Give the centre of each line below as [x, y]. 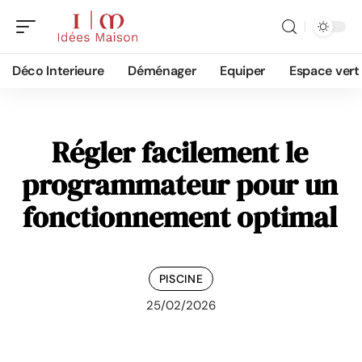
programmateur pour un [180, 185]
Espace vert [324, 71]
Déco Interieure [58, 71]
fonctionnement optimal [180, 217]
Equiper [243, 71]
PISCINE [181, 278]
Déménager [162, 71]
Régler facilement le [180, 152]
